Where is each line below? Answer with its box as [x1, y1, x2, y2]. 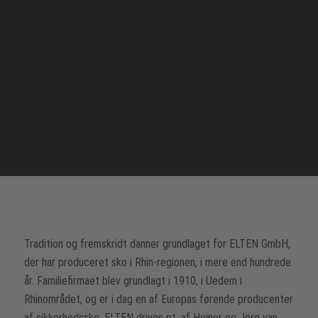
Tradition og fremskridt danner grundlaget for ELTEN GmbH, [23, 237, 290, 251]
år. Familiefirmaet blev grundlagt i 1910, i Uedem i [23, 274, 242, 288]
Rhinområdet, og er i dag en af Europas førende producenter [23, 292, 293, 307]
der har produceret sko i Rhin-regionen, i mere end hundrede [23, 256, 291, 270]
